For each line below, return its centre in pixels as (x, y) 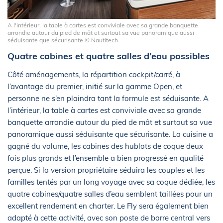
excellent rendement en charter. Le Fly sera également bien (108, 206)
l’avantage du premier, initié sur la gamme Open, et (95, 87)
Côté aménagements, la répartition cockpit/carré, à (94, 75)
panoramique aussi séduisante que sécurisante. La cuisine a (110, 134)
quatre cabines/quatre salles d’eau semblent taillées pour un (110, 194)
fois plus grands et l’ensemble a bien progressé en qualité (106, 158)
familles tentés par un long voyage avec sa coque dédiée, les (111, 182)
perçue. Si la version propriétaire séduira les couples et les (106, 170)
